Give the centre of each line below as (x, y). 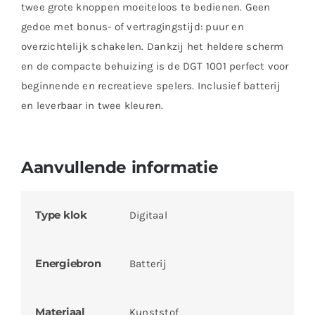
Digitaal (148, 215)
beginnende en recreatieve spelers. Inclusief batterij (150, 85)
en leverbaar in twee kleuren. (92, 105)
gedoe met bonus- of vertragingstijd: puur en (132, 26)
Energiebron (68, 263)
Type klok (61, 214)
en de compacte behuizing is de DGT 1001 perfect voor (155, 66)
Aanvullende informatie (120, 167)
